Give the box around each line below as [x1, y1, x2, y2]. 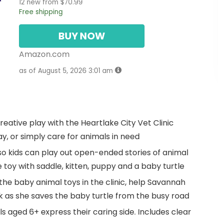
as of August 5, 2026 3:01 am [19, 66, 115, 76]
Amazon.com [19, 49, 70, 60]
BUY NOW [58, 29, 105, 43]
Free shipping [19, 7, 63, 17]
